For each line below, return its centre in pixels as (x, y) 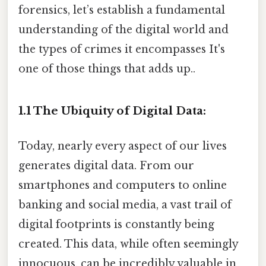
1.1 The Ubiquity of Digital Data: (112, 110)
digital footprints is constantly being (116, 225)
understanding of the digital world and (123, 30)
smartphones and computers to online (123, 186)
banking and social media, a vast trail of (125, 205)
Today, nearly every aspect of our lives (123, 146)
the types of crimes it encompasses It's (122, 50)
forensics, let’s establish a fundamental (122, 10)
